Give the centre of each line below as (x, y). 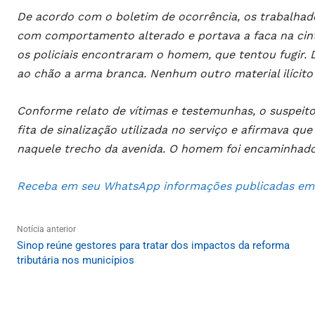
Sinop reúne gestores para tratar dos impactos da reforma (153, 246)
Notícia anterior (46, 230)
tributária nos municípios (76, 261)
